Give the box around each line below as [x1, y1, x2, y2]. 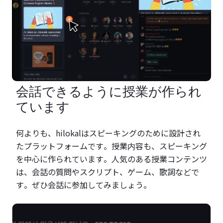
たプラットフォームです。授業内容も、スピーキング [16, 140, 207, 152]
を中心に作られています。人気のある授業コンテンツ [16, 153, 207, 165]
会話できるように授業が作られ [16, 84, 202, 99]
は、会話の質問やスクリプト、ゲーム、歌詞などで [16, 166, 199, 178]
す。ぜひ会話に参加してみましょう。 [16, 179, 151, 191]
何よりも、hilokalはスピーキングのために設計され [16, 127, 201, 139]
